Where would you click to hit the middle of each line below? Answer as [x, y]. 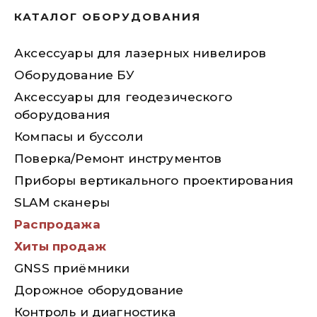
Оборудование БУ [75, 75]
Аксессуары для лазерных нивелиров [140, 53]
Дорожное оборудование [99, 290]
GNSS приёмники [72, 268]
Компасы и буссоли [79, 137]
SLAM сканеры [62, 202]
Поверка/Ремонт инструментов [118, 158]
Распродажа [57, 224]
